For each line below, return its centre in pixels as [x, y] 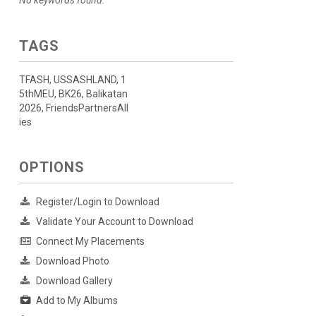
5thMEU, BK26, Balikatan [73, 94]
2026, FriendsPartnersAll [73, 108]
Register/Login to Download [97, 202]
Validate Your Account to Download [114, 221]
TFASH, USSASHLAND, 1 [72, 80]
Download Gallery [74, 281]
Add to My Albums [77, 301]
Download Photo [72, 261]
